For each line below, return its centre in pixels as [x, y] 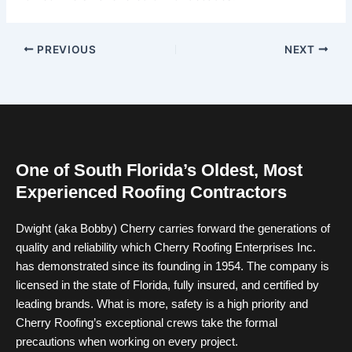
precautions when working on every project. [127, 342]
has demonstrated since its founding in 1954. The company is [172, 267]
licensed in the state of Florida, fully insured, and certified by [167, 286]
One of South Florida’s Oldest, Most [159, 170]
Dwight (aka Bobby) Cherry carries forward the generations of [173, 229]
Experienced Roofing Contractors [151, 192]
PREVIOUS [65, 49]
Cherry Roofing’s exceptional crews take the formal [147, 323]
